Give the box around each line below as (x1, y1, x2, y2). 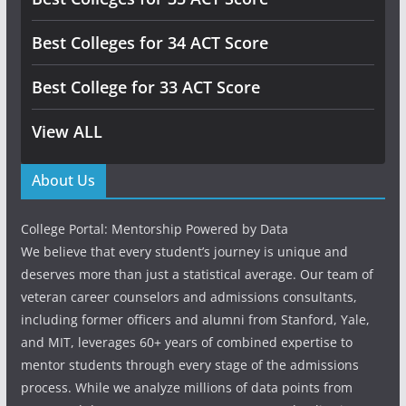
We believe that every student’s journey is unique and (20, 243, 348, 260)
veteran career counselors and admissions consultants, (20, 288, 357, 305)
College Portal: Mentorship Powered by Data (20, 220, 288, 237)
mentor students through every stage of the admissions (20, 356, 359, 373)
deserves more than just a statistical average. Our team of (20, 266, 373, 283)
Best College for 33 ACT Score (31, 76, 260, 98)
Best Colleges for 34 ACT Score (31, 32, 268, 53)
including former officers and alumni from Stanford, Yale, (20, 311, 370, 328)
